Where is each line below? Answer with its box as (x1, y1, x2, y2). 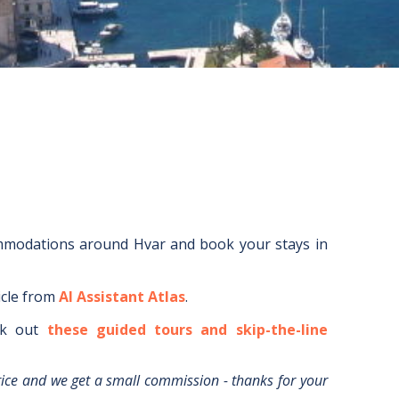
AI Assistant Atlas (59, 287, 185, 306)
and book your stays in (165, 234, 328, 254)
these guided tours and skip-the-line (46, 320, 328, 339)
